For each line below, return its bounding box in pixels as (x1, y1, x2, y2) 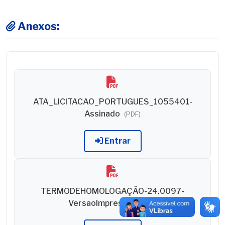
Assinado (84, 109, 122, 119)
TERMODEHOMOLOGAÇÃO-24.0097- (41, 186, 184, 196)
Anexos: (16, 20, 59, 33)
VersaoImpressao (68, 198, 138, 208)
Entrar (102, 136, 131, 146)
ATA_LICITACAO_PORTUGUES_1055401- (33, 97, 192, 106)
